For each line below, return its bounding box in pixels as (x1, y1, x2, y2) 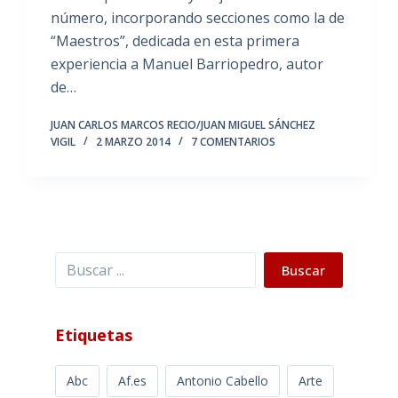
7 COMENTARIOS (190, 133, 275, 149)
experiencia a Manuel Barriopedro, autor (50, 53, 323, 74)
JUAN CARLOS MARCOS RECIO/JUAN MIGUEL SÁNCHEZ (50, 116, 315, 132)
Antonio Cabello (176, 371, 268, 389)
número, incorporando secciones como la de (50, 7, 345, 28)
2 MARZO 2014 (95, 133, 171, 149)
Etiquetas (54, 323, 132, 346)
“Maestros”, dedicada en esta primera (50, 30, 299, 51)
